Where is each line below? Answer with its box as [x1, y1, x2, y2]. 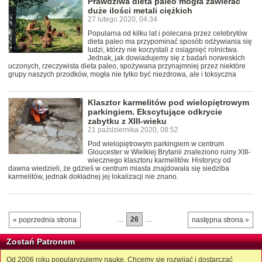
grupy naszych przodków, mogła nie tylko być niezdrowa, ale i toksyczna [8, 70, 236, 79]
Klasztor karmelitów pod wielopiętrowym [88, 98, 249, 108]
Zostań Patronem [6, 237, 75, 247]
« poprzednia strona [13, 216, 77, 225]
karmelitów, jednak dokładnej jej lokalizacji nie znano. [8, 173, 178, 181]
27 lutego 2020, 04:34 [88, 15, 157, 24]
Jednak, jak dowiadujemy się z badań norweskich [88, 54, 245, 63]
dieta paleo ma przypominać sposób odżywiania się [88, 37, 252, 46]
